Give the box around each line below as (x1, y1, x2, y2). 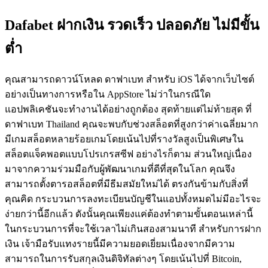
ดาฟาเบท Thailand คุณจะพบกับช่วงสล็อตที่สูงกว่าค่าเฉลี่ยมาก (5, 119, 258, 130)
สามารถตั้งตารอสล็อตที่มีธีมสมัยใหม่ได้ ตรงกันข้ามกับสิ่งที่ (5, 179, 248, 190)
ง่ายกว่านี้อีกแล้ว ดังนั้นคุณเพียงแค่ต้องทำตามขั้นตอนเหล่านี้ (5, 209, 253, 220)
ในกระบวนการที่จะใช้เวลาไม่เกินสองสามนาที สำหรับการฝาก (5, 224, 261, 234)
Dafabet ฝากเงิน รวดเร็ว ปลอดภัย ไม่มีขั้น (5, 17, 259, 33)
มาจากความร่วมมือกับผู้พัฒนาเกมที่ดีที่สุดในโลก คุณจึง (5, 164, 235, 175)
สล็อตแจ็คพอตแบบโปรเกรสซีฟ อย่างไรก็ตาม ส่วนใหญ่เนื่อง (5, 149, 252, 160)
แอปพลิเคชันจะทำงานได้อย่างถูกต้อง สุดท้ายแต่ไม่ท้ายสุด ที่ (5, 104, 252, 115)
